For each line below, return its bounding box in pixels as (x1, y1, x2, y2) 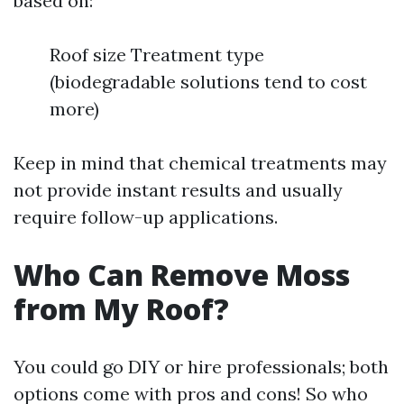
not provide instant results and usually (14, 179, 343, 201)
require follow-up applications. (14, 206, 278, 228)
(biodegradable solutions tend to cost (50, 70, 367, 93)
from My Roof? (14, 289, 229, 328)
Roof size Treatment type (50, 43, 264, 66)
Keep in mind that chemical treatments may (14, 151, 387, 174)
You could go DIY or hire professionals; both (14, 355, 389, 378)
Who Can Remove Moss (14, 255, 350, 294)
